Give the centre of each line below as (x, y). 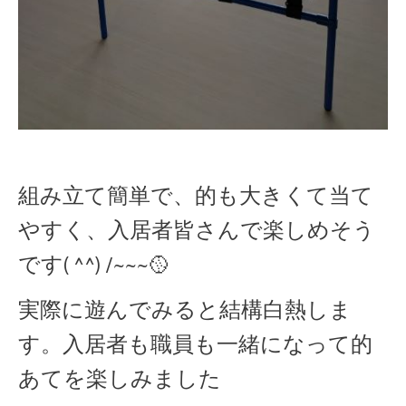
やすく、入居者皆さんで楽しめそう (197, 230)
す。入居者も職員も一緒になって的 (195, 344)
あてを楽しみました (120, 379)
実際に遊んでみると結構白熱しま (185, 310)
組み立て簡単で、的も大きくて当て (196, 196)
